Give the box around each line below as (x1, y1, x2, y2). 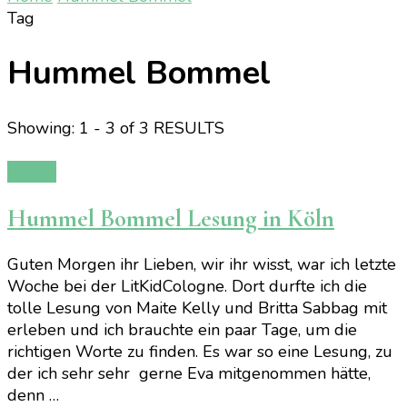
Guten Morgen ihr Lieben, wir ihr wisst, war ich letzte (7, 253, 396, 276)
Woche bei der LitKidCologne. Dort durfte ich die (7, 275, 367, 298)
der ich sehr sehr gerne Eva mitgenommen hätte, (7, 362, 371, 385)
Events (7, 161, 56, 184)
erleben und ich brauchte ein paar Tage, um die (7, 319, 357, 342)
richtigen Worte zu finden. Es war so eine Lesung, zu (7, 341, 392, 363)
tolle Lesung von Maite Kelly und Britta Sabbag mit (7, 297, 387, 320)
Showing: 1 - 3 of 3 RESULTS (7, 117, 224, 140)
